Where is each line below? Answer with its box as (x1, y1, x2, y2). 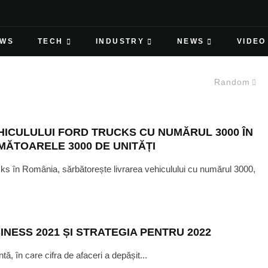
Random (214, 77, 250, 87)
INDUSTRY (96, 37, 145, 45)
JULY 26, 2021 (11, 257, 54, 264)
